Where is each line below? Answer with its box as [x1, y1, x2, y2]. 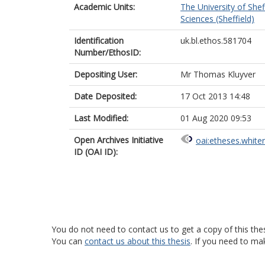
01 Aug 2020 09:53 [180, 112, 251, 124]
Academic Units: [74, 1, 135, 12]
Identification [74, 35, 124, 46]
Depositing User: [74, 69, 137, 80]
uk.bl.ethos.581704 [180, 35, 251, 46]
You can [51, 235, 85, 247]
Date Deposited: [74, 91, 137, 102]
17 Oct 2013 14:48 [180, 91, 250, 102]
